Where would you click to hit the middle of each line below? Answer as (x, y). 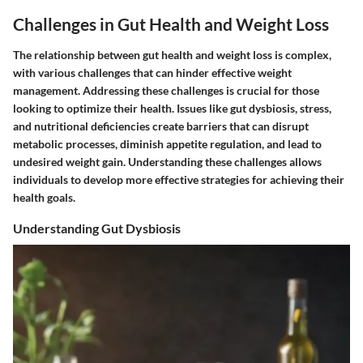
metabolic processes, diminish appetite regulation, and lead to (167, 143)
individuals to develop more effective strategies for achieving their (179, 179)
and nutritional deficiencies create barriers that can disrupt (161, 126)
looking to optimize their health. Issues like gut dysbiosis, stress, (172, 108)
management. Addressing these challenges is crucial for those (166, 90)
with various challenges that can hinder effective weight (152, 72)
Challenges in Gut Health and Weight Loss (171, 24)
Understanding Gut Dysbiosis (97, 228)
